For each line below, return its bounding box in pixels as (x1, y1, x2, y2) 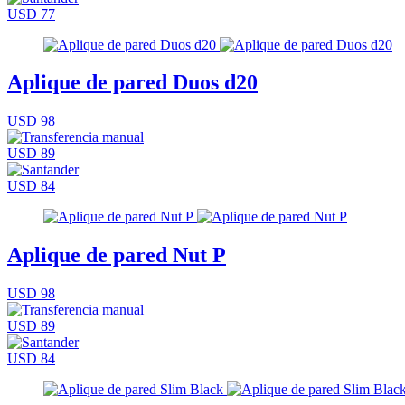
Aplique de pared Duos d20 (7, 71, 258, 95)
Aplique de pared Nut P (7, 243, 226, 268)
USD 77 (7, 5, 55, 22)
